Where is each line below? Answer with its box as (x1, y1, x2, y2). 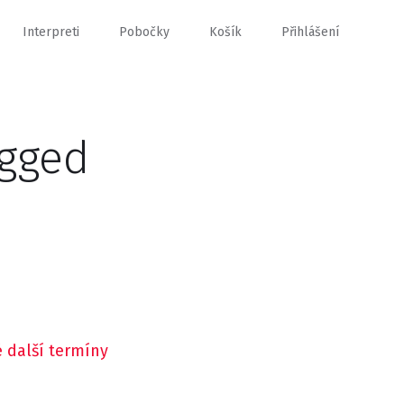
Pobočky (119, 24, 170, 40)
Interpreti (23, 24, 79, 40)
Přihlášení (281, 24, 339, 40)
